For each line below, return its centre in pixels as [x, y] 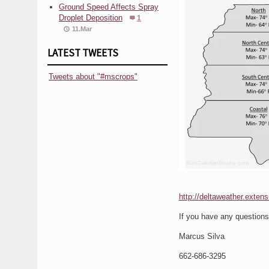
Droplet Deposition [91, 17]
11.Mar [82, 29]
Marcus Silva [201, 236]
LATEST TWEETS [83, 53]
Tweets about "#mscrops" [93, 76]
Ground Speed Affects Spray [109, 7]
